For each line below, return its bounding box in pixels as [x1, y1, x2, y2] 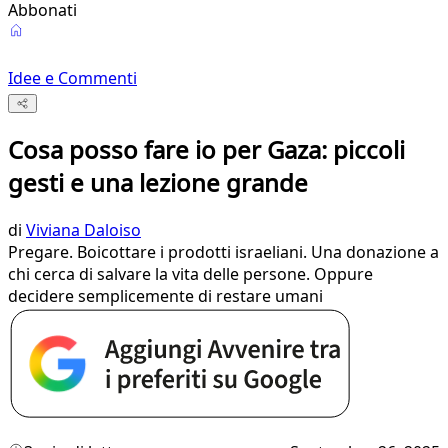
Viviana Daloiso [26, 219, 141, 242]
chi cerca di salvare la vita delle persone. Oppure [8, 263, 373, 286]
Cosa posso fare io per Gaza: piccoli [8, 133, 405, 167]
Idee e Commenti [8, 67, 137, 89]
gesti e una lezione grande [8, 166, 308, 200]
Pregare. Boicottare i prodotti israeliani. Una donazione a [8, 241, 439, 264]
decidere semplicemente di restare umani [8, 285, 323, 308]
